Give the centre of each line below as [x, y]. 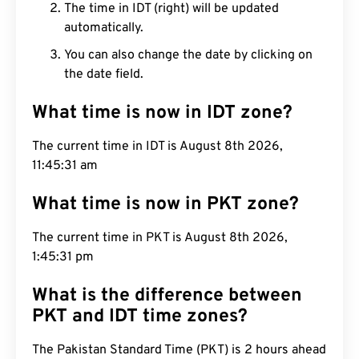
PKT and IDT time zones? [140, 317]
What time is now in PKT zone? [165, 205]
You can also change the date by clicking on [188, 55]
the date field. [104, 75]
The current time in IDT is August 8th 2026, [157, 147]
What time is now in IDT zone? [162, 113]
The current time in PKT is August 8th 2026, [160, 238]
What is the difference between [167, 296]
